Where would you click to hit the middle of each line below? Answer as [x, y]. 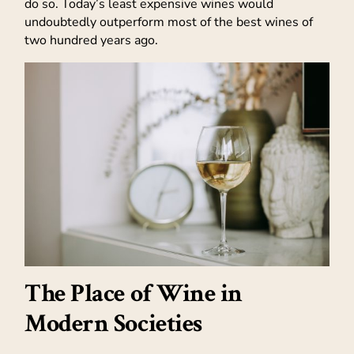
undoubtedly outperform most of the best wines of [169, 23]
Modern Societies [113, 324]
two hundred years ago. [91, 41]
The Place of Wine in [134, 294]
